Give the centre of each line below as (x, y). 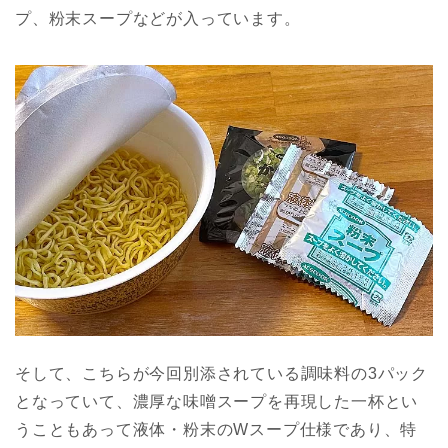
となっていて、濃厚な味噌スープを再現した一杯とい (217, 402)
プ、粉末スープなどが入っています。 (158, 19)
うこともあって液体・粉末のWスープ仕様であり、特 (216, 430)
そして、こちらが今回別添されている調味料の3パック (221, 374)
